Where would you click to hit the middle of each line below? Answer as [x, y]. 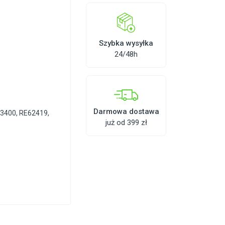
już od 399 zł [126, 122]
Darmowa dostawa [126, 111]
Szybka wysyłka [126, 43]
